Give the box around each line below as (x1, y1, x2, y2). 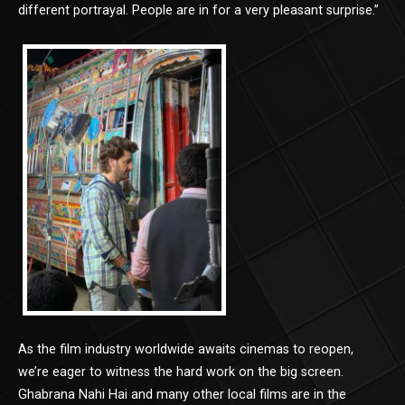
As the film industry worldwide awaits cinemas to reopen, (18, 341, 353, 357)
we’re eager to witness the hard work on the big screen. (18, 363, 344, 380)
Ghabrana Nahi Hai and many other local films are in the (18, 386, 346, 402)
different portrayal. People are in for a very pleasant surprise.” (18, 2, 379, 18)
